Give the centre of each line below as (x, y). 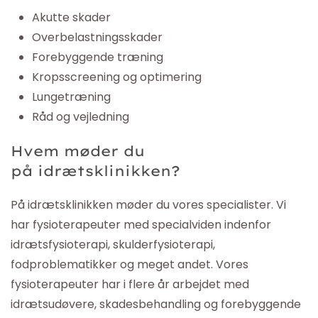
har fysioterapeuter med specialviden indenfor (141, 224)
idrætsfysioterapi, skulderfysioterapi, (113, 244)
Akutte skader (71, 17)
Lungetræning (71, 97)
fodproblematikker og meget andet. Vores (130, 264)
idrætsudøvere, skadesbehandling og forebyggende (156, 304)
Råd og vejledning (81, 116)
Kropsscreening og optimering (117, 77)
